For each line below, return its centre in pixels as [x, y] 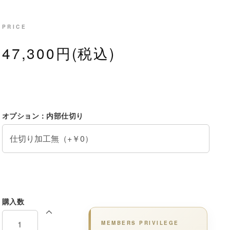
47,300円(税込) [59, 53]
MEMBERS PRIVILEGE [140, 223]
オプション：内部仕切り [43, 115]
